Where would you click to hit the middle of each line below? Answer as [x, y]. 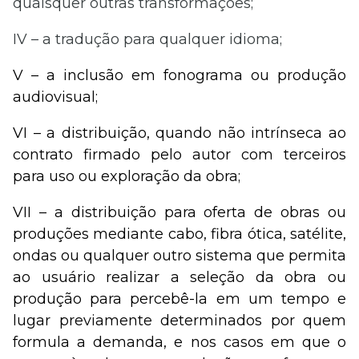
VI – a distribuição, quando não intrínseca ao [179, 133]
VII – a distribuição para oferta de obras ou [179, 212]
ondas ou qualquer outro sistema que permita [179, 255]
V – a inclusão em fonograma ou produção [179, 75]
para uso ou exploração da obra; [127, 176]
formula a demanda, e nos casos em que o [179, 342]
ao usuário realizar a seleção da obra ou [179, 277]
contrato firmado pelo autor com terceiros [179, 154]
